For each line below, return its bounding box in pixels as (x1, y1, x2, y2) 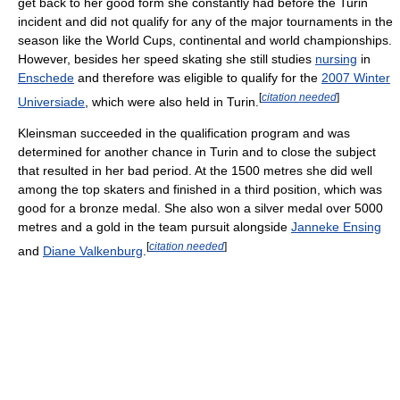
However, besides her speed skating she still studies (18, 51, 315, 66)
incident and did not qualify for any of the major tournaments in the (18, 13, 393, 29)
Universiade (18, 94, 85, 109)
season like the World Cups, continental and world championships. (18, 32, 392, 47)
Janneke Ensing (291, 220, 381, 235)
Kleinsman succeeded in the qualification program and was (18, 126, 350, 141)
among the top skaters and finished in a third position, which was (18, 182, 382, 197)
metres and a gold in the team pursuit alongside (18, 220, 291, 235)
